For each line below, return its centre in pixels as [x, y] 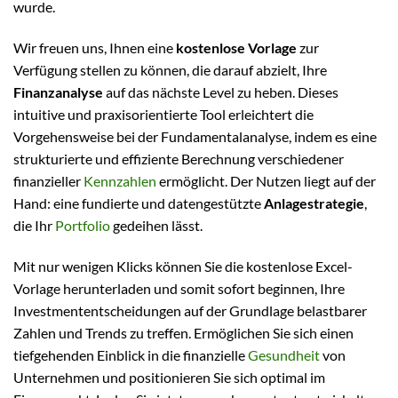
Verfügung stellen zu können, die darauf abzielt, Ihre [170, 69]
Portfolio [83, 225]
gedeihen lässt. [156, 225]
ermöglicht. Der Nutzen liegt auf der [266, 180]
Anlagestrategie [314, 203]
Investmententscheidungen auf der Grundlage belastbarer [190, 310]
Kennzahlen [120, 180]
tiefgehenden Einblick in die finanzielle [131, 354]
